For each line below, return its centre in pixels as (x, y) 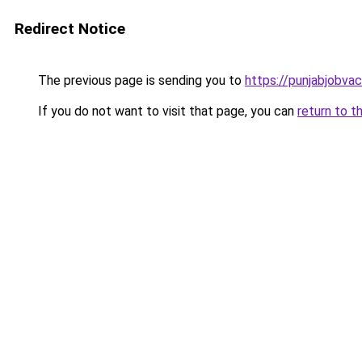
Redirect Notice (70, 29)
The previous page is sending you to (140, 80)
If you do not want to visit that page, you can (166, 111)
